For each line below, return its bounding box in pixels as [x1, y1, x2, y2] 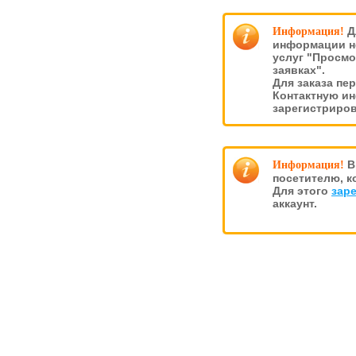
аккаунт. [273, 197, 317, 210]
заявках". [273, 64, 325, 76]
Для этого [273, 184, 331, 197]
